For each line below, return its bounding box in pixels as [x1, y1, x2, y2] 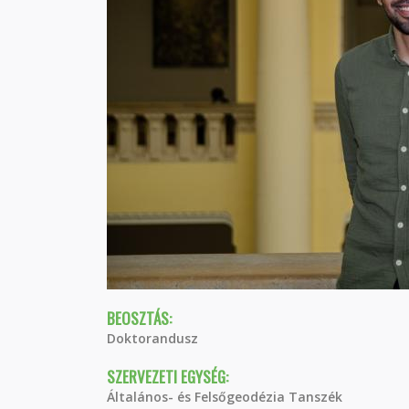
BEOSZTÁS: [107, 307, 172, 330]
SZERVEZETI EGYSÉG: [107, 365, 228, 388]
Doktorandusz [107, 330, 198, 347]
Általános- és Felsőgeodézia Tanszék [107, 388, 342, 405]
